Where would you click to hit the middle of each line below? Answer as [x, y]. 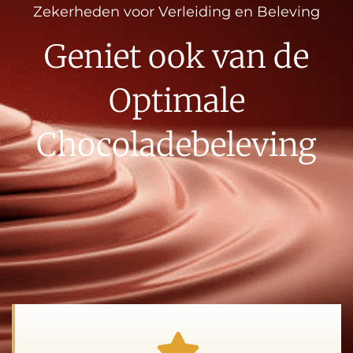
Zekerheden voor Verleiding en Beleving [176, 11]
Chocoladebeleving [176, 145]
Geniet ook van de [176, 56]
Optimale [176, 100]
